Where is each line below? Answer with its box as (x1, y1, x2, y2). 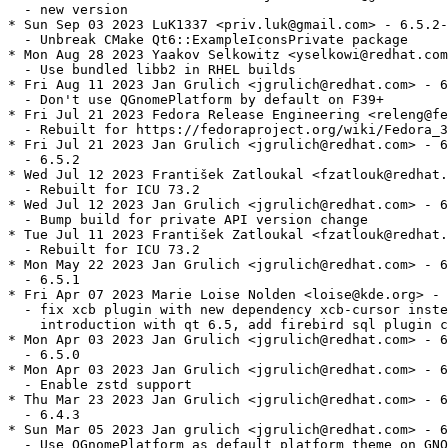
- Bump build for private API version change (8, 212, 368, 228)
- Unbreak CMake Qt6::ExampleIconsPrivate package (8, 32, 408, 48)
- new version (8, 2, 128, 18)
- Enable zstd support (8, 377, 192, 393)
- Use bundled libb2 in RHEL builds (8, 62, 296, 78)
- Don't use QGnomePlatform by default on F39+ (8, 92, 384, 108)
